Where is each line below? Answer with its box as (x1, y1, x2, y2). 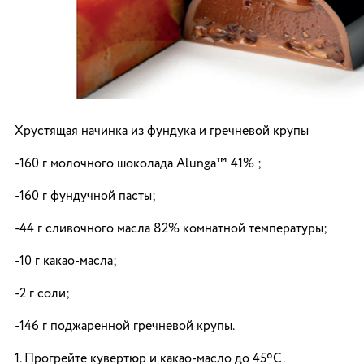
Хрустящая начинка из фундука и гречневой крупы (15, 125, 309, 138)
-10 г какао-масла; (15, 255, 117, 268)
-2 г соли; (15, 288, 70, 301)
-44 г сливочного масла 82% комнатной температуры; (15, 223, 327, 236)
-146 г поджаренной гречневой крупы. (15, 320, 235, 333)
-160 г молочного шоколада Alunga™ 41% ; (15, 158, 262, 171)
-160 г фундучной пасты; (15, 190, 156, 203)
